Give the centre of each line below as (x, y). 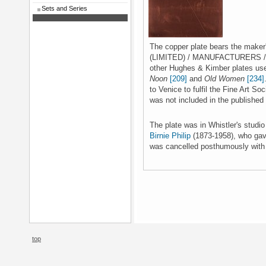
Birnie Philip (170, 136)
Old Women (224, 79)
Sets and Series (64, 8)
